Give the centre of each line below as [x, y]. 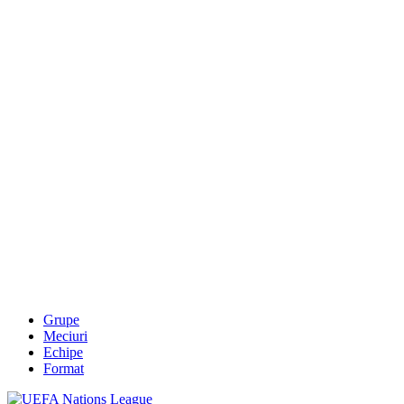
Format [64, 368]
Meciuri [65, 335]
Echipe [63, 352]
